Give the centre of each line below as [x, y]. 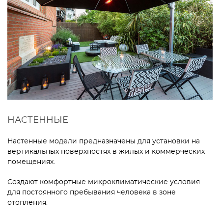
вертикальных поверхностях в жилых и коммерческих [106, 151]
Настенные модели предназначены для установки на [104, 141]
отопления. [27, 203]
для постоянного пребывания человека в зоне [92, 192]
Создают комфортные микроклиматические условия [104, 182]
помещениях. [31, 162]
